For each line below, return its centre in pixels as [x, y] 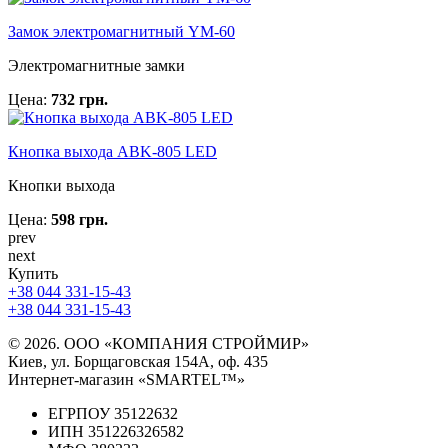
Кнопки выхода [61, 185]
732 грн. [79, 99]
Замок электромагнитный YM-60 [121, 31]
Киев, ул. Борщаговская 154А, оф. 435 [138, 361]
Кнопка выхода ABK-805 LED [112, 151]
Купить [33, 273]
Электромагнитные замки [96, 65]
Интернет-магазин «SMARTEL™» [126, 379]
